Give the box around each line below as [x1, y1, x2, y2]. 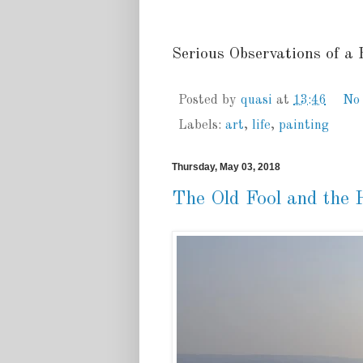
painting [279, 118, 329, 132]
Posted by [178, 93, 241, 107]
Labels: [178, 118, 225, 132]
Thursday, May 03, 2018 [172, 160, 280, 173]
